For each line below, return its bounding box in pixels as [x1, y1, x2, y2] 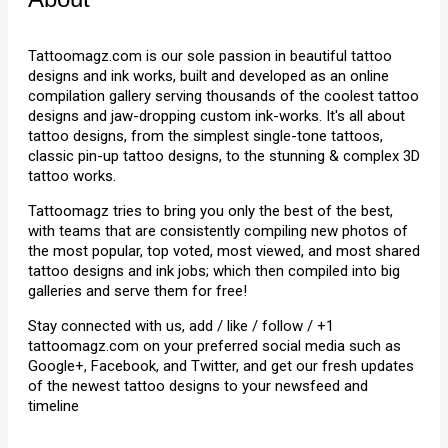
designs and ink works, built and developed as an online [28, 67, 389, 85]
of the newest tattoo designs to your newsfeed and [28, 377, 368, 395]
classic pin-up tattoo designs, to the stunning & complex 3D [28, 147, 420, 165]
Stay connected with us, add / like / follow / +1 [28, 317, 334, 335]
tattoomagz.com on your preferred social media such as [28, 337, 401, 355]
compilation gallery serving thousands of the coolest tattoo [28, 87, 419, 105]
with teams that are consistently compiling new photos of [28, 222, 408, 240]
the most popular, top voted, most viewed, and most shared [28, 242, 420, 260]
